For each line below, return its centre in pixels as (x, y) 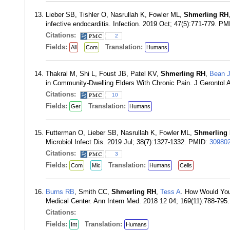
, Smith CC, (93, 192)
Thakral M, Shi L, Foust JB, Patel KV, (103, 74)
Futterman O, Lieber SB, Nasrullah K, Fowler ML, (120, 133)
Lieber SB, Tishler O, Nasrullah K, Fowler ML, (115, 15)
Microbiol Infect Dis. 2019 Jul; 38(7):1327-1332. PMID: (128, 142)
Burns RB (60, 192)
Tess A (170, 192)
